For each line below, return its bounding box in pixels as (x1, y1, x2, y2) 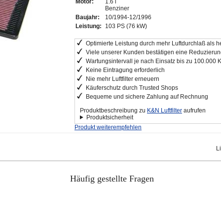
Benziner (105, 4, 129, 12)
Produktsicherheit (86, 113, 133, 121)
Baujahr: (75, 13, 100, 21)
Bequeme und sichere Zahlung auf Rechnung (86, 93, 208, 100)
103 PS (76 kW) (105, 22, 147, 30)
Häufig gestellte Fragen (70, 173, 154, 184)
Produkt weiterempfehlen (74, 123, 142, 131)
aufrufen (182, 107, 206, 114)
